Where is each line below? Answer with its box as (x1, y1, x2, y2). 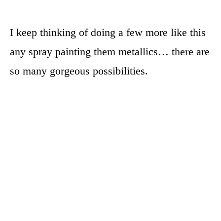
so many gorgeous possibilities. (10, 64, 148, 77)
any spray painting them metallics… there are (10, 45, 210, 58)
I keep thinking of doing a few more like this (10, 26, 206, 38)
